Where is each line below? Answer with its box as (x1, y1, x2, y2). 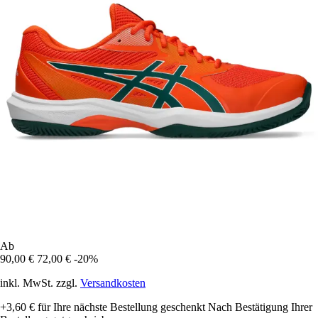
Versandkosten (80, 276, 146, 289)
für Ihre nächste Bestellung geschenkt (35, 300, 205, 313)
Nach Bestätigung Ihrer (208, 300, 312, 313)
